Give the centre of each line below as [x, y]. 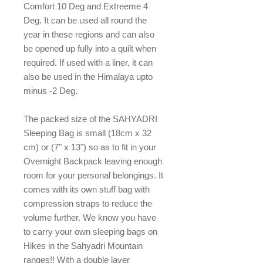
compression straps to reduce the [88, 203]
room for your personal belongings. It [93, 175]
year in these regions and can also [89, 34]
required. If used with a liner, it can [88, 63]
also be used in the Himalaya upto [88, 77]
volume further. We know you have [90, 218]
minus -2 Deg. [50, 91]
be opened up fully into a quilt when [90, 48]
